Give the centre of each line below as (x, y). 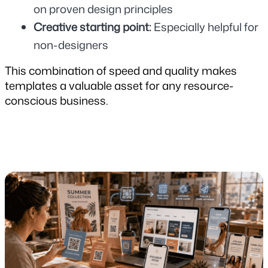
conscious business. (57, 100)
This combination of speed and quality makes (121, 70)
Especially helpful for (206, 27)
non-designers (71, 45)
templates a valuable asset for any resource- (119, 85)
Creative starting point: (94, 27)
